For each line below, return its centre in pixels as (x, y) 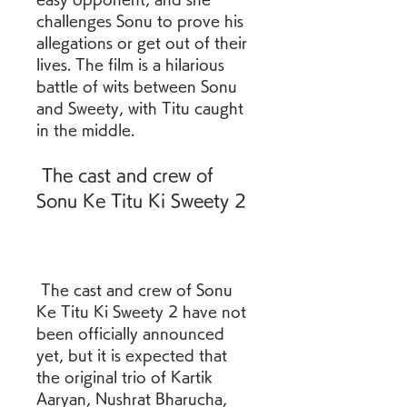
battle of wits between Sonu (137, 86)
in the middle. (85, 130)
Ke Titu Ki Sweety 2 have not (141, 312)
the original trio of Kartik (124, 377)
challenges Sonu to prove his (140, 21)
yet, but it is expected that (132, 355)
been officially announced (130, 333)
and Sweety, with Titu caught (140, 108)
